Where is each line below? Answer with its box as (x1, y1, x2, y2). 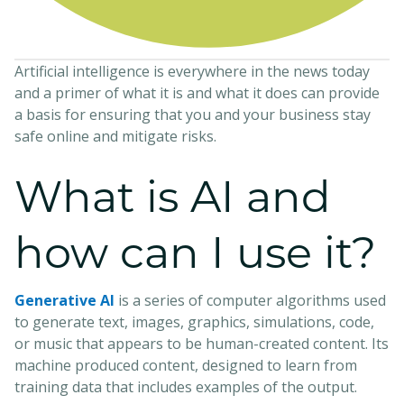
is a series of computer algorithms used (115, 289, 386, 310)
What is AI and (14, 170, 331, 223)
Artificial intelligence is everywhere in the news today (14, 60, 370, 81)
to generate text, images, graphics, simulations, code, (14, 311, 374, 332)
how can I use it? (14, 225, 376, 279)
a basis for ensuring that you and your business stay (14, 104, 371, 124)
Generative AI (14, 289, 115, 310)
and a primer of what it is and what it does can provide (14, 82, 380, 103)
